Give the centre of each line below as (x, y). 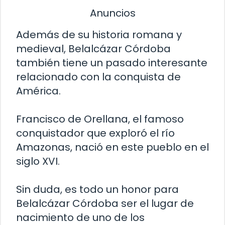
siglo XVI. (38, 161)
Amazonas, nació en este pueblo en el (113, 147)
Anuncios (113, 13)
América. (38, 91)
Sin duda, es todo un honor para (97, 190)
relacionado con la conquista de (98, 77)
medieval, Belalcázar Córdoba (93, 49)
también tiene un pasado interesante (112, 63)
